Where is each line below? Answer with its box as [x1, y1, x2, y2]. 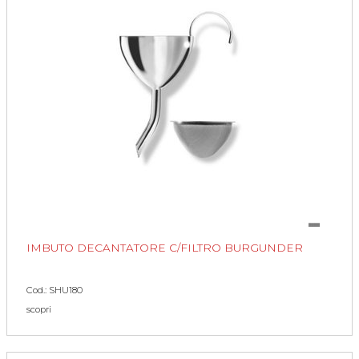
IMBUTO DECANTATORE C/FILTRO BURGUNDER [26, 240, 303, 254]
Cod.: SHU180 [26, 284, 83, 296]
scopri [26, 303, 51, 315]
